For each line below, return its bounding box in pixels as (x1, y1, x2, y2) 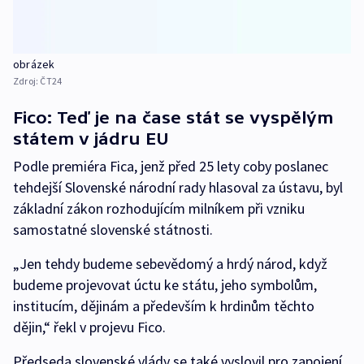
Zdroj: (13, 74, 41, 87)
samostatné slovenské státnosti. (13, 219, 213, 239)
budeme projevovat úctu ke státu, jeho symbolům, (13, 275, 317, 294)
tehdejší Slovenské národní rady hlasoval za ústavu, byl (13, 177, 343, 197)
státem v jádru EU (13, 128, 169, 148)
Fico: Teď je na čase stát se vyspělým (13, 107, 333, 127)
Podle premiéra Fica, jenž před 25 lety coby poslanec (13, 156, 328, 175)
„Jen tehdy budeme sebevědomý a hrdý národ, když (13, 253, 327, 273)
